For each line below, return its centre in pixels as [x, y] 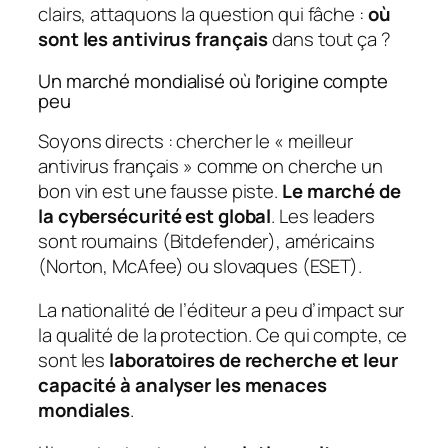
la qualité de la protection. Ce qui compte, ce [223, 334]
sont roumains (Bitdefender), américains [207, 241]
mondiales [84, 409]
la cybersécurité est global [155, 216]
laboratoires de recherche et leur [253, 359]
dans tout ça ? [329, 39]
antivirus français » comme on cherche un [210, 166]
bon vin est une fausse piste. [160, 191]
